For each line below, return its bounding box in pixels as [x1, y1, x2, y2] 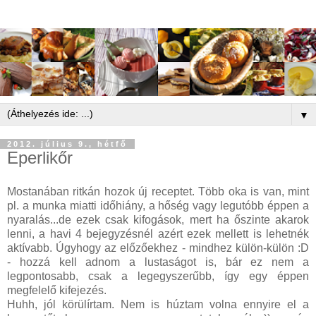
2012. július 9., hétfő [7, 140, 128, 149]
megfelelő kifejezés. [7, 284, 107, 297]
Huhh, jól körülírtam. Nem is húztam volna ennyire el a [7, 298, 309, 311]
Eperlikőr [7, 148, 73, 168]
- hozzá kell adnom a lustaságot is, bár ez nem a [7, 256, 309, 269]
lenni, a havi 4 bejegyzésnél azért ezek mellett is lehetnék [7, 228, 309, 241]
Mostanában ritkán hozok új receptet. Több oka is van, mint [7, 186, 309, 198]
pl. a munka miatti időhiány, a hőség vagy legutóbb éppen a [7, 200, 309, 212]
